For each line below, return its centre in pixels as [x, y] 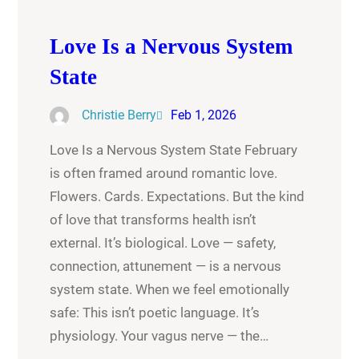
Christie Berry [119, 115]
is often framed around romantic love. [164, 173]
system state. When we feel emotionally [170, 290]
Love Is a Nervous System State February [174, 150]
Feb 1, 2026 [204, 115]
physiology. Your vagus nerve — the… [159, 336]
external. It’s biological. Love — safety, [163, 243]
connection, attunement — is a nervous [166, 266]
